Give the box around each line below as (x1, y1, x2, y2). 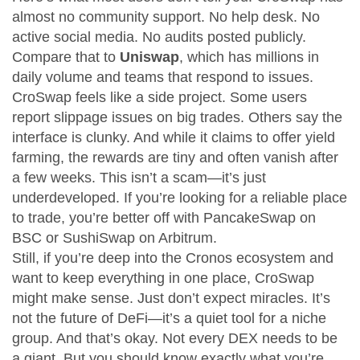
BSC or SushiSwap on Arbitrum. (12, 230, 217, 246)
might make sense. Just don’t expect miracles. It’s (12, 290, 330, 306)
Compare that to (12, 49, 120, 65)
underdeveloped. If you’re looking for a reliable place (12, 190, 347, 206)
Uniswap (120, 49, 179, 65)
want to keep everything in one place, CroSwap (12, 270, 314, 286)
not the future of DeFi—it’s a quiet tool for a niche (12, 310, 326, 326)
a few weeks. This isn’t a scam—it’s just (12, 170, 266, 186)
